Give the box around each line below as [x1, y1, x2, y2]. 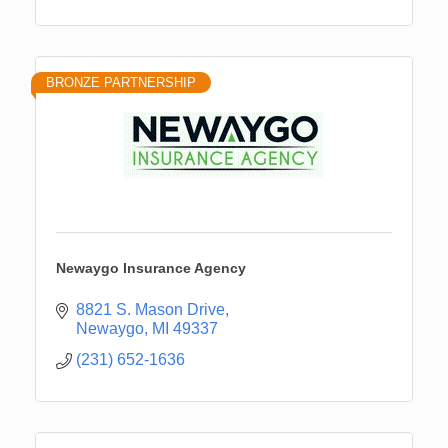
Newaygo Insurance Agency [56, 260, 246, 277]
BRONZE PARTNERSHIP [46, 75, 196, 91]
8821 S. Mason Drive [76, 301, 225, 319]
